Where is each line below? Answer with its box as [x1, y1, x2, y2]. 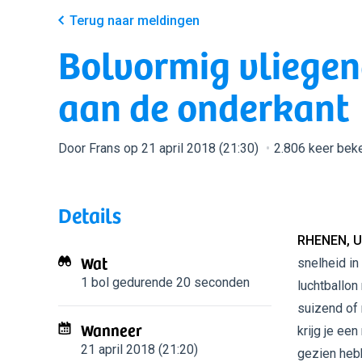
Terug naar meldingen [69, 13, 200, 28]
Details [58, 199, 121, 230]
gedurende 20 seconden [109, 275, 250, 290]
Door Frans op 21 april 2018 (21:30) [58, 141, 262, 156]
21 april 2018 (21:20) [81, 342, 198, 357]
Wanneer [81, 318, 142, 342]
